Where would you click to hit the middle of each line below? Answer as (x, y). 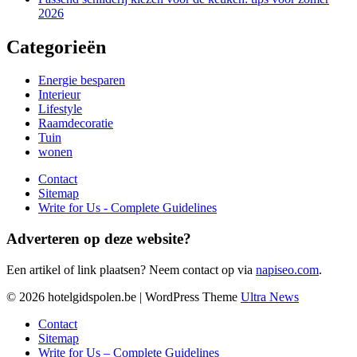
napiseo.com (287, 269)
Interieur (59, 95)
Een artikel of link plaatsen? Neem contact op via (131, 269)
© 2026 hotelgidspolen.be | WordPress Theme (124, 296)
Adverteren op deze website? (99, 239)
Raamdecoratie (76, 124)
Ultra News (270, 296)
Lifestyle (60, 109)
